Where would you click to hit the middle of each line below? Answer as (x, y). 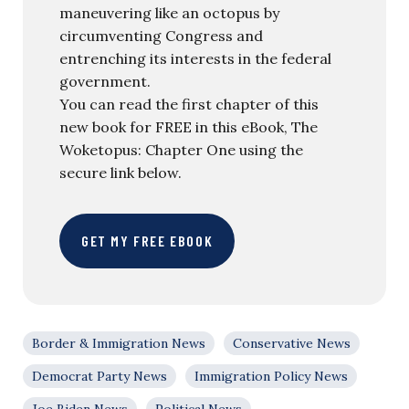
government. (105, 81)
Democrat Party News (100, 376)
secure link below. (121, 172)
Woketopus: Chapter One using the (181, 149)
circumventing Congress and (161, 35)
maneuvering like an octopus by (169, 12)
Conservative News (292, 343)
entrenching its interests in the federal (195, 58)
